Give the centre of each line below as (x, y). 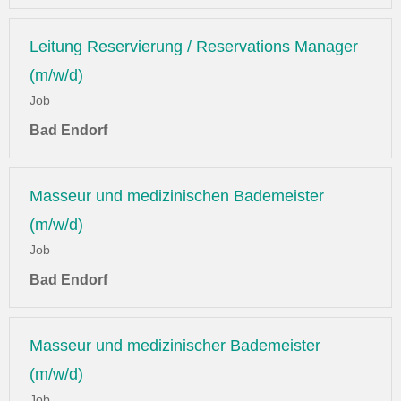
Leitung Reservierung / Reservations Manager (194, 47)
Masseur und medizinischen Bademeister (177, 196)
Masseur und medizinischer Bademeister (175, 346)
